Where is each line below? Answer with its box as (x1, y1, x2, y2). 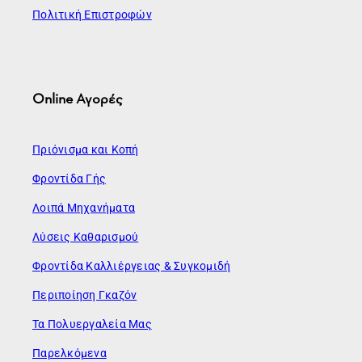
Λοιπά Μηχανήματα (32, 200, 135, 214)
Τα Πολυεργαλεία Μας (32, 317, 152, 330)
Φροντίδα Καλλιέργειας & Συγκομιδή (32, 259, 231, 272)
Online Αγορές (32, 88, 123, 108)
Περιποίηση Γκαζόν (32, 288, 137, 301)
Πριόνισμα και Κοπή (32, 142, 139, 156)
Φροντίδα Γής (32, 171, 106, 185)
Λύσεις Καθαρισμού (32, 229, 139, 243)
